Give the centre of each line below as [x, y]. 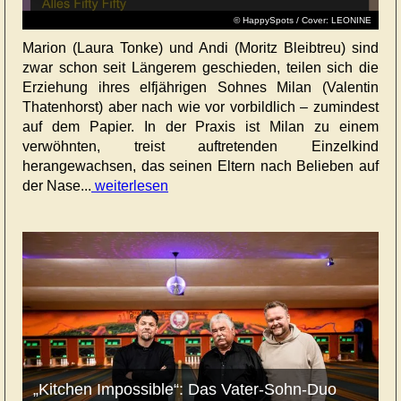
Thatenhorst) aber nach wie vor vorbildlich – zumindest [200, 107]
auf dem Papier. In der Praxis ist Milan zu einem [200, 127]
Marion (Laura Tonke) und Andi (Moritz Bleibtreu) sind [200, 48]
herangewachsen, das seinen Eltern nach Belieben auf [200, 166]
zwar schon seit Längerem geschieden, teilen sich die [200, 68]
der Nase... [57, 186]
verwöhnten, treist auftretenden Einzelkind [200, 147]
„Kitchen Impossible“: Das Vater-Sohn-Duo [184, 389]
